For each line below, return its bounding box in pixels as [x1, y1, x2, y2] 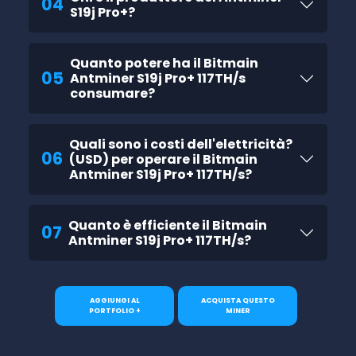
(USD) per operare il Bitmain [69, 149, 257, 168]
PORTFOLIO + [88, 305, 141, 315]
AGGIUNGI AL [89, 295, 140, 305]
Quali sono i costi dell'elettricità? [69, 134, 292, 153]
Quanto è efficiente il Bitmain [68, 215, 267, 234]
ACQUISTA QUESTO [200, 295, 275, 305]
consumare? [70, 84, 155, 103]
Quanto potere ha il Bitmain [70, 54, 258, 72]
